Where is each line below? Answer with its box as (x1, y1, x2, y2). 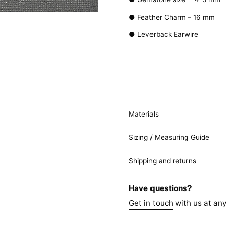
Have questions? (129, 183, 192, 194)
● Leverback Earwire (129, 30, 198, 39)
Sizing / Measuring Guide (129, 133, 209, 142)
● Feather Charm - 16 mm (129, 13, 215, 21)
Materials (129, 110, 159, 119)
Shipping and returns (129, 157, 196, 165)
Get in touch (129, 198, 173, 208)
